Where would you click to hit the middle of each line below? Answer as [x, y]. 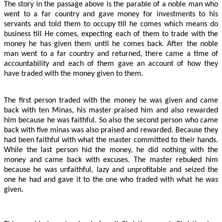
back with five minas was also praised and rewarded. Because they [111, 130]
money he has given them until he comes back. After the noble [111, 44]
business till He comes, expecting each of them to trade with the [111, 34]
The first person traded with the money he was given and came [111, 100]
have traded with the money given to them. [74, 74]
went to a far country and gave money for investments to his [111, 14]
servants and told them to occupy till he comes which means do [111, 24]
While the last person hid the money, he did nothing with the [111, 150]
